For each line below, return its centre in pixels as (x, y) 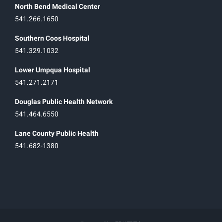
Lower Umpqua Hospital (53, 70)
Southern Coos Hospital (52, 38)
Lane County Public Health (57, 133)
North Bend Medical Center (57, 6)
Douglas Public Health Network (64, 101)
